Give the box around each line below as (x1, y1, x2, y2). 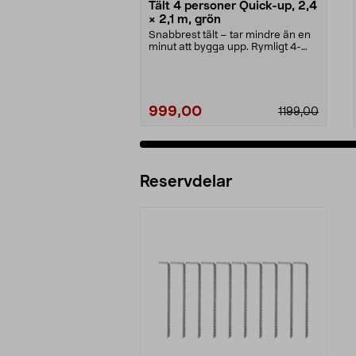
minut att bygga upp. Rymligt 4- (149, 41, 301, 52)
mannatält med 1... (149, 53, 237, 64)
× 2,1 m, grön (149, 13, 221, 25)
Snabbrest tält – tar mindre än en (149, 29, 311, 41)
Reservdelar (140, 173, 232, 190)
